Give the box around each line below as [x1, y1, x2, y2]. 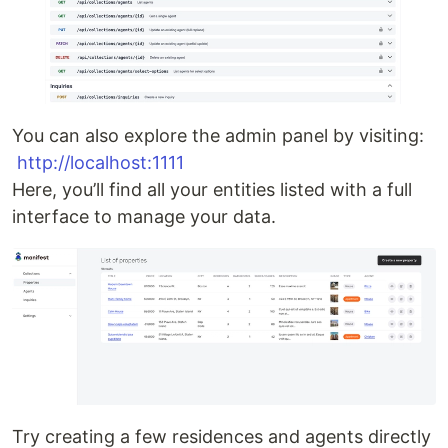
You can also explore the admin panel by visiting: [12, 124, 424, 146]
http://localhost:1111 [17, 151, 184, 173]
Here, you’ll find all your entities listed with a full [12, 178, 412, 200]
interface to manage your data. [12, 205, 276, 227]
